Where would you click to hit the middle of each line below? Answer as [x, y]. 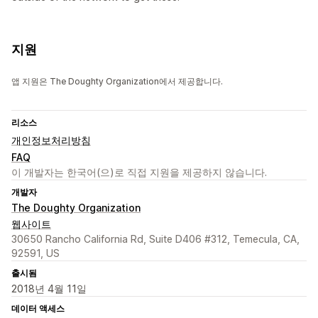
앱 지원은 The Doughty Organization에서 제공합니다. [117, 82]
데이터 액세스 [38, 309]
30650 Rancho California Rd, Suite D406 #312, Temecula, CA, [155, 239]
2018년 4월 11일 [49, 289]
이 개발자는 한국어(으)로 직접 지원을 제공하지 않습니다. [139, 172]
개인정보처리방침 [51, 141]
